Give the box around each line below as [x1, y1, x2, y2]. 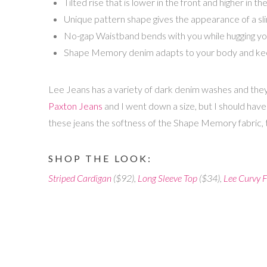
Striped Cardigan [48, 172, 111, 184]
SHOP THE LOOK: [48, 152, 153, 164]
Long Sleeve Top [137, 172, 197, 184]
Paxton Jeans [48, 100, 103, 112]
